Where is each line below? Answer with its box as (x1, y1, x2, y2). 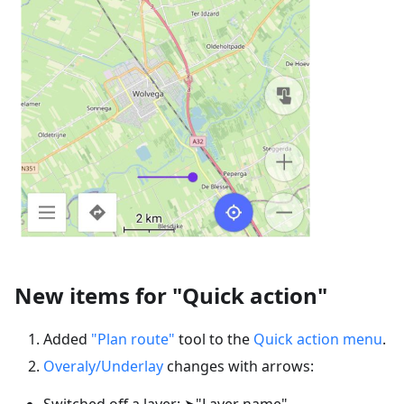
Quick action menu (253, 328, 382, 349)
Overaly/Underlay (43, 355, 163, 376)
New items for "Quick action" (14, 280, 327, 310)
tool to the (175, 328, 253, 349)
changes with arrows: (163, 355, 314, 376)
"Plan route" (91, 328, 175, 349)
